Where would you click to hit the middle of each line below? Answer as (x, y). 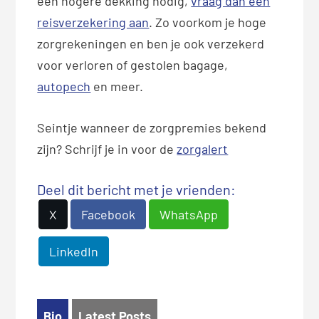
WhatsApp (189, 214)
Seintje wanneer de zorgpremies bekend (152, 127)
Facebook (109, 214)
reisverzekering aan (93, 22)
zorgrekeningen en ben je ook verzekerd (151, 43)
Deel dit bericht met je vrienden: (137, 189)
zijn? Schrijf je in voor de (107, 148)
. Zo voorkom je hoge (208, 22)
